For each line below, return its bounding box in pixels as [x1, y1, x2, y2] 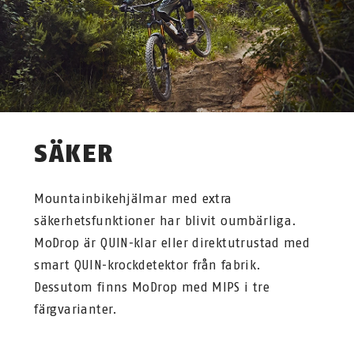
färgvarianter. [34, 301, 118, 317]
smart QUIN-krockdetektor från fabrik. [34, 257, 262, 273]
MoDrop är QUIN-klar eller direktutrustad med [34, 235, 311, 250]
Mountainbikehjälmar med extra [34, 190, 232, 206]
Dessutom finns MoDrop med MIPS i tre [34, 279, 270, 295]
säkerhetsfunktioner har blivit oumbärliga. [34, 213, 297, 228]
